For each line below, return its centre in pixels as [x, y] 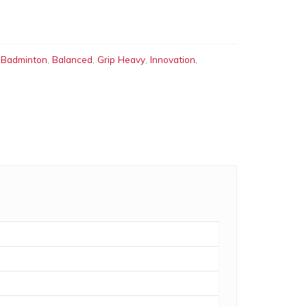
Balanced [72, 59]
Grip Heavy [121, 59]
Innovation [173, 59]
